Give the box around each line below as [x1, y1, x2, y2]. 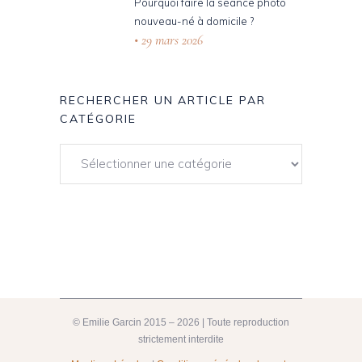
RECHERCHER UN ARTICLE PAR [60, 92, 267, 107]
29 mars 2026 [138, 31, 203, 48]
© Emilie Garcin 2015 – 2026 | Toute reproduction [73, 316, 289, 328]
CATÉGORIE [60, 111, 137, 126]
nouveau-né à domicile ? [134, 14, 254, 27]
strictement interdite [138, 333, 224, 345]
